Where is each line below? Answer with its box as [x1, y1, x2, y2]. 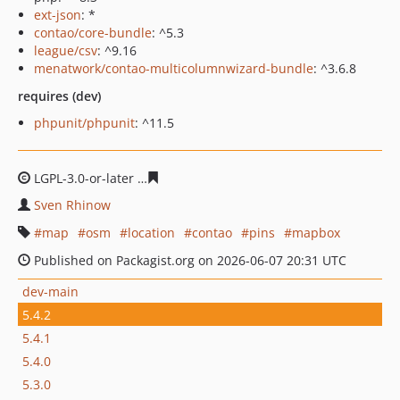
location [128, 224, 175, 241]
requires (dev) [18, 87, 101, 104]
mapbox [292, 224, 340, 241]
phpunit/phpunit [34, 114, 135, 131]
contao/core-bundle [34, 24, 152, 41]
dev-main [22, 282, 79, 300]
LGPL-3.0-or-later [30, 170, 137, 187]
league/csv [34, 42, 97, 59]
